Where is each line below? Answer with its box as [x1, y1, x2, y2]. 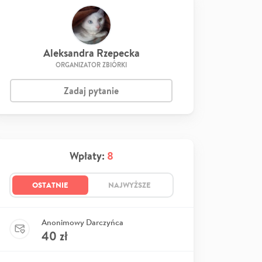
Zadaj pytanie [64, 84, 119, 97]
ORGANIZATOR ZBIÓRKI [56, 60, 127, 70]
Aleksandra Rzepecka [43, 45, 140, 60]
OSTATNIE [32, 179, 68, 190]
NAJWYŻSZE [108, 179, 151, 190]
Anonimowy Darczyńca [42, 216, 123, 227]
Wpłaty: [69, 148, 107, 163]
